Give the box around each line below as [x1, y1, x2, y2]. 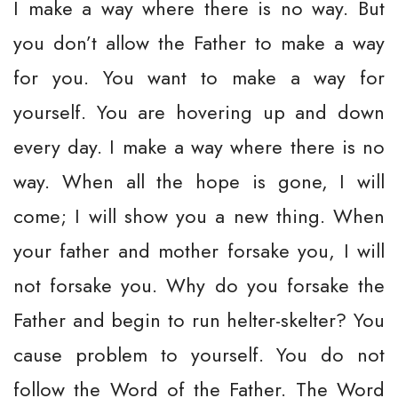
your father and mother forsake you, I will [13, 236, 385, 265]
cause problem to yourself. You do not [13, 340, 385, 369]
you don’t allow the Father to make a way [13, 28, 385, 57]
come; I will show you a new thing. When [13, 202, 385, 230]
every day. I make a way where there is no [13, 132, 385, 161]
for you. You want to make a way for [13, 63, 385, 92]
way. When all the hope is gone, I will [13, 167, 385, 195]
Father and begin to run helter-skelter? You [13, 306, 385, 334]
